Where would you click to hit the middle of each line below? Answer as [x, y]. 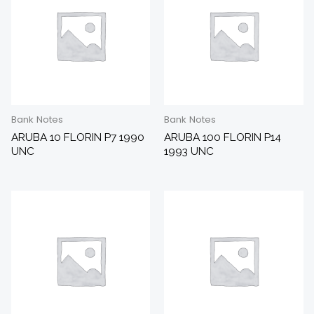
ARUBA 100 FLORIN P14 [223, 137]
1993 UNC [189, 151]
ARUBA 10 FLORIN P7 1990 [77, 137]
